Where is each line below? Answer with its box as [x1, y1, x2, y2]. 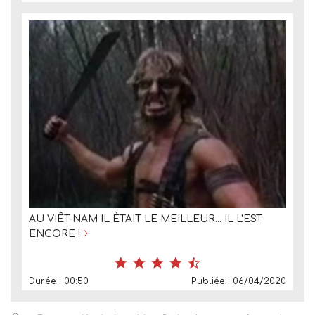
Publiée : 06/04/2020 [191, 276, 286, 286]
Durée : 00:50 [29, 276, 89, 286]
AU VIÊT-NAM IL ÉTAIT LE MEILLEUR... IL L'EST [29, 213, 262, 224]
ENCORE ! [29, 228, 80, 239]
